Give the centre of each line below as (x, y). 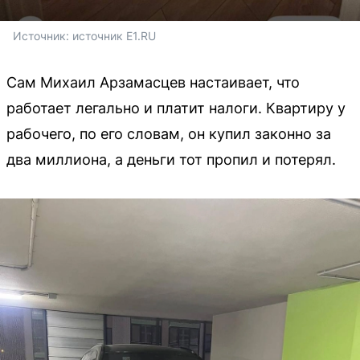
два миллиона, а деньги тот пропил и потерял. (171, 159)
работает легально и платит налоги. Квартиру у (176, 108)
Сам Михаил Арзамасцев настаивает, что (153, 82)
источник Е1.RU (114, 35)
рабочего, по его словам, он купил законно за (169, 133)
